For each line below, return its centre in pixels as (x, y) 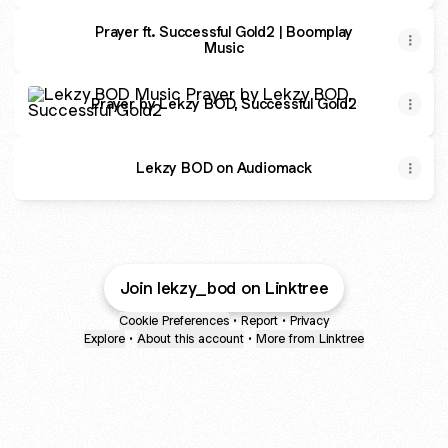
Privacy (309, 320)
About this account (190, 338)
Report (259, 320)
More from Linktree (310, 338)
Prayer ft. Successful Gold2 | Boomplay (224, 31)
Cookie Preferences (174, 320)
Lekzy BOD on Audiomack (224, 167)
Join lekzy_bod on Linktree (224, 288)
